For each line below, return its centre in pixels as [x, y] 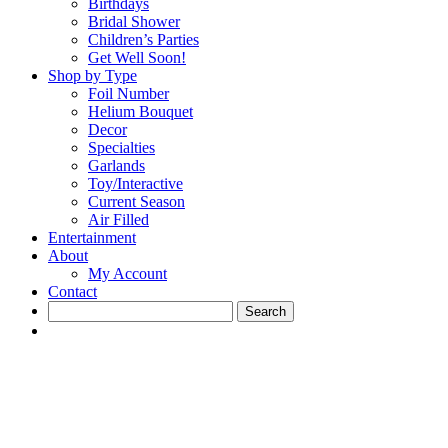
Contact [72, 292]
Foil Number [128, 94]
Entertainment [92, 238]
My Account [127, 274]
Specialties [121, 148]
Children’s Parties [143, 40]
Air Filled [118, 220]
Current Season [136, 202]
